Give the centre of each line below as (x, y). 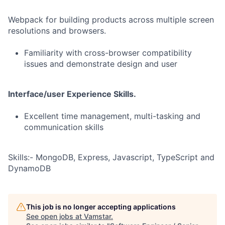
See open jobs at (55, 216)
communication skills (64, 127)
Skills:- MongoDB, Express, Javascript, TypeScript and (111, 157)
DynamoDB (29, 168)
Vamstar (97, 216)
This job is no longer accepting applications (101, 207)
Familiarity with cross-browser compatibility (108, 53)
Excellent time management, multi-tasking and (112, 116)
